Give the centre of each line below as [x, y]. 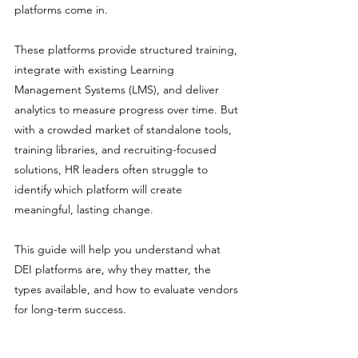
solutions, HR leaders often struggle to [113, 169]
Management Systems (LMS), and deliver [118, 89]
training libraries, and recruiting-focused [117, 149]
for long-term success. [70, 309]
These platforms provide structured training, [127, 50]
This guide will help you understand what [119, 249]
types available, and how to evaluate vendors [128, 289]
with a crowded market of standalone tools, [125, 129]
